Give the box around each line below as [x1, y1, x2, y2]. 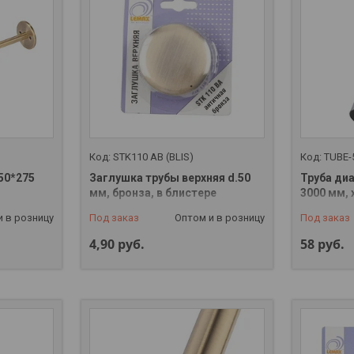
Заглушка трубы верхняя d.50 [88, 171, 250, 185]
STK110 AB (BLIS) [112, 151, 194, 164]
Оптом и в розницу [175, 212, 265, 224]
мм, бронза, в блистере [88, 186, 217, 200]
